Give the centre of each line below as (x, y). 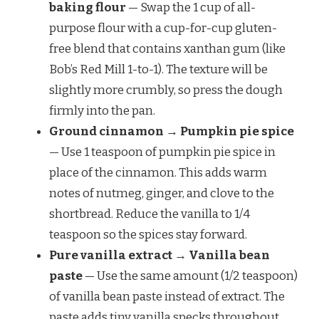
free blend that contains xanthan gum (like (167, 49)
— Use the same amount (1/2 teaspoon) (190, 276)
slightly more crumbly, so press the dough (166, 90)
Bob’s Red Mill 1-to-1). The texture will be (158, 70)
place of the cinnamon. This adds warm (158, 173)
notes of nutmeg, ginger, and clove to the (162, 194)
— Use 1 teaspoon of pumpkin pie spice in (162, 152)
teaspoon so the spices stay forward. (148, 235)
